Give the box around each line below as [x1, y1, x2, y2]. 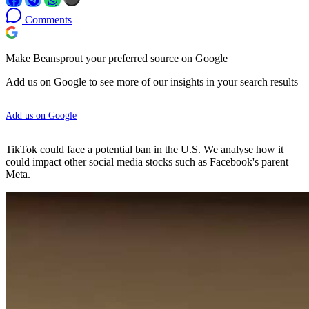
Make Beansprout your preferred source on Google [6, 52, 228, 64]
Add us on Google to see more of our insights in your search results [6, 75, 298, 88]
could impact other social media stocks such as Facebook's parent [6, 155, 288, 168]
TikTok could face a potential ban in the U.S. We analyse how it [6, 143, 283, 155]
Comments [22, 13, 72, 26]
